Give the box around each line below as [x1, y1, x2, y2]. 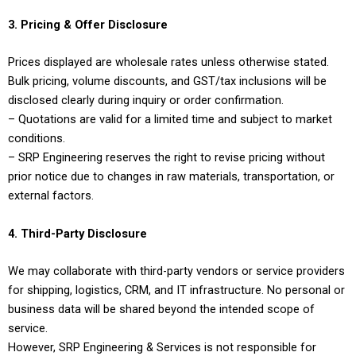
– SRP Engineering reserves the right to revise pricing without [8, 150, 325, 165]
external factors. [8, 188, 94, 203]
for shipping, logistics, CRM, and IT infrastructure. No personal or [8, 283, 345, 298]
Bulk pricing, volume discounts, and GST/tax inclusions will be [8, 74, 327, 89]
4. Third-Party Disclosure [8, 226, 147, 241]
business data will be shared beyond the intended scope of [8, 302, 315, 317]
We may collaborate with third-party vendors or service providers [8, 264, 345, 279]
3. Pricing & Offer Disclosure [8, 17, 168, 33]
